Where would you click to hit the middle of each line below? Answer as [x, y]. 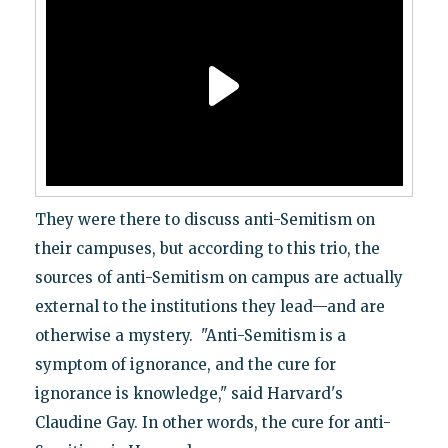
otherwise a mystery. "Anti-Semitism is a [190, 336]
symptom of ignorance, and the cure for [185, 365]
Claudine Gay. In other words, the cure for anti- [212, 423]
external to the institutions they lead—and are [209, 307]
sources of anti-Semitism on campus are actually [218, 278]
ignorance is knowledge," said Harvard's [188, 394]
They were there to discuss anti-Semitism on [204, 220]
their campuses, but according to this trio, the [207, 249]
